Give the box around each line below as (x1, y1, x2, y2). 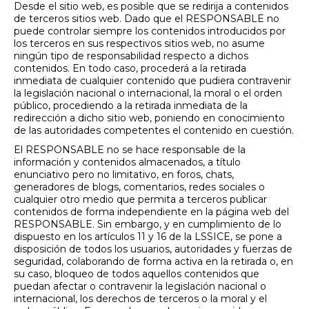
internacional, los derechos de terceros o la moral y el (14, 292, 267, 305)
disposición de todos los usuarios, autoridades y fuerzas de (14, 243, 292, 255)
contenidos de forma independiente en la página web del (14, 206, 289, 218)
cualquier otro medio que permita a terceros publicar (14, 193, 267, 206)
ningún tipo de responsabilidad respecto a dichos (14, 50, 248, 62)
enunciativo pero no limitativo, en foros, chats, (14, 168, 234, 181)
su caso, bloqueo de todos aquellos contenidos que (14, 268, 259, 280)
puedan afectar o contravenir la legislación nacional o (14, 280, 266, 292)
